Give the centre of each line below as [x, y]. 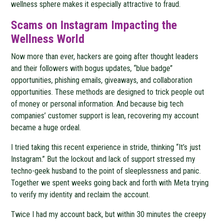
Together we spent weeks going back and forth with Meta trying [110, 183]
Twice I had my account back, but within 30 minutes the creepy [109, 214]
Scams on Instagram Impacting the [94, 25]
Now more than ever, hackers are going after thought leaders [105, 56]
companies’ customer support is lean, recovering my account [105, 115]
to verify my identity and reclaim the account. [82, 194]
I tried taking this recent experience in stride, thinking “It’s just [106, 147]
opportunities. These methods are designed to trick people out [108, 92]
